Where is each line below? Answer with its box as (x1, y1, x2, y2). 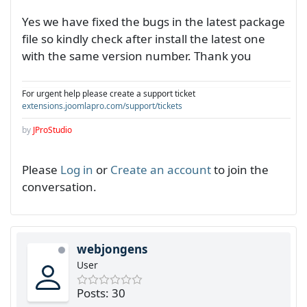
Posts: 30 (77, 285, 125, 302)
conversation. (22, 179, 97, 195)
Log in (60, 162, 93, 178)
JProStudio (33, 124, 72, 136)
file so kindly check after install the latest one (22, 31, 265, 47)
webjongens (77, 241, 147, 258)
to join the (211, 162, 269, 178)
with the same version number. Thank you (22, 48, 251, 64)
